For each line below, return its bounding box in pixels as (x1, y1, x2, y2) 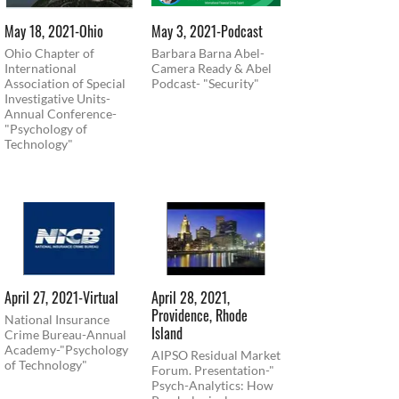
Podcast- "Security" (151, 76, 262, 92)
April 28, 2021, (151, 286, 230, 308)
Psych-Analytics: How (151, 377, 273, 393)
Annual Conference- (4, 106, 117, 122)
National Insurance (4, 311, 110, 327)
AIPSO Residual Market (151, 346, 281, 362)
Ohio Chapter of (4, 45, 94, 61)
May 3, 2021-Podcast (151, 20, 263, 43)
